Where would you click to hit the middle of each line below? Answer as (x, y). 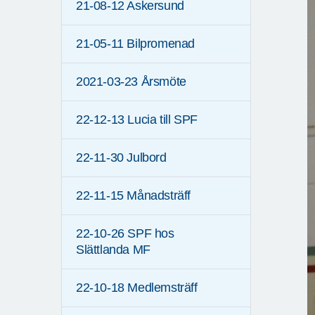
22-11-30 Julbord (121, 158)
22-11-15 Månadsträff (133, 196)
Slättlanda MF (113, 250)
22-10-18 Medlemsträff (137, 288)
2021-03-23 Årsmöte (131, 82)
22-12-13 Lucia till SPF (137, 120)
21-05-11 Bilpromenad (135, 44)
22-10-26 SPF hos (125, 234)
